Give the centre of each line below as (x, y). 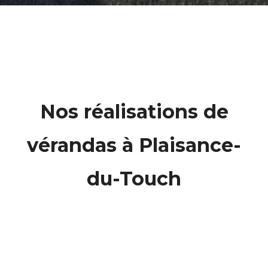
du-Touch (134, 179)
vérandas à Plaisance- (134, 145)
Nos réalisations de (134, 112)
